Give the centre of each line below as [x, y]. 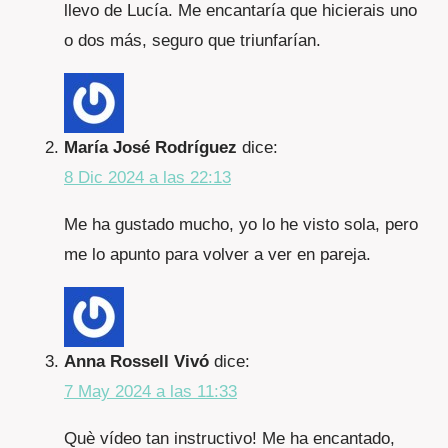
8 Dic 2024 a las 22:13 [147, 178]
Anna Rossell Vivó [136, 362]
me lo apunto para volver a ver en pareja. [217, 255]
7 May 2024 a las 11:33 [150, 392]
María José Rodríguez [150, 148]
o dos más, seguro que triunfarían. [192, 41]
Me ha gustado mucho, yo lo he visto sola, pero [241, 225]
